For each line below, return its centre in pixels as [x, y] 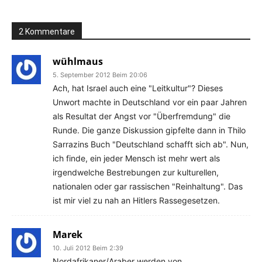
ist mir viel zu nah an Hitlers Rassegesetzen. [136, 200]
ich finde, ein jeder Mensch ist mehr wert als [136, 158]
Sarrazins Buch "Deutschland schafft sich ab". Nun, [151, 144]
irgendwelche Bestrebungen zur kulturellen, [136, 172]
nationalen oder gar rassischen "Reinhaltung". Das [148, 186]
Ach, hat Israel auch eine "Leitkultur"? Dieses [138, 88]
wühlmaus [78, 61]
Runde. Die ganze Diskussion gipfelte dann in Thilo [149, 130]
